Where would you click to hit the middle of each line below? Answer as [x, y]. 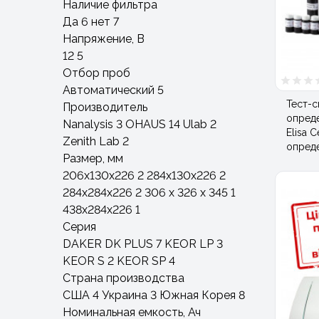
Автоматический [109, 90]
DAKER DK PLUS [108, 244]
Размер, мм [93, 158]
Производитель [105, 107]
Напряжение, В [104, 38]
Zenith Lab [91, 141]
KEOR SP [141, 261]
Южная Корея [198, 295]
